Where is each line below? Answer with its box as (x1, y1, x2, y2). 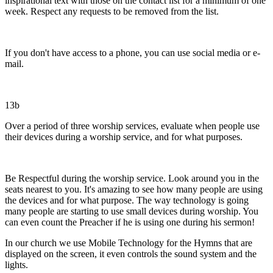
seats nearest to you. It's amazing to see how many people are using (5, 183, 263, 194)
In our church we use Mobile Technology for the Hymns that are (5, 237, 252, 248)
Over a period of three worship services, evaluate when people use (5, 120, 260, 131)
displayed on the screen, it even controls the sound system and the (5, 248, 257, 259)
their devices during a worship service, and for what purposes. (5, 131, 243, 142)
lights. (5, 259, 28, 270)
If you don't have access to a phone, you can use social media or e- (5, 47, 260, 58)
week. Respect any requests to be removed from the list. (5, 5, 219, 16)
